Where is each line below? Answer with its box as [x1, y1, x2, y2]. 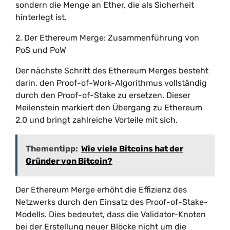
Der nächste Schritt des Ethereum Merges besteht [15, 66, 208, 75]
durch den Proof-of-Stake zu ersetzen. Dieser [15, 90, 190, 100]
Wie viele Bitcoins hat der [81, 144, 183, 154]
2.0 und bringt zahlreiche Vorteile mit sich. [15, 115, 178, 125]
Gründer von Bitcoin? [26, 156, 112, 166]
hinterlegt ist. [15, 12, 67, 22]
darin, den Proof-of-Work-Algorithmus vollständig [15, 78, 207, 88]
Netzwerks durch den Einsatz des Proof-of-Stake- [15, 197, 208, 207]
